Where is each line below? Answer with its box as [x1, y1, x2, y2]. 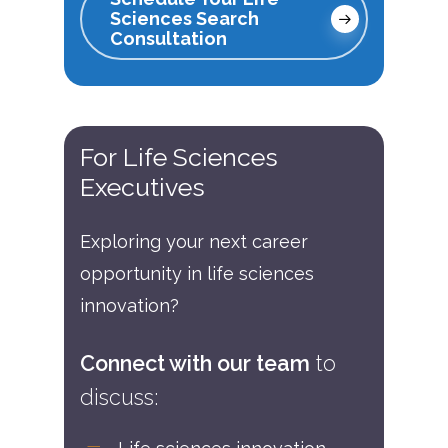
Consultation [110, 27, 227, 49]
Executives [80, 171, 205, 202]
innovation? [80, 294, 179, 316]
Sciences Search [110, 7, 259, 29]
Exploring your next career [80, 230, 308, 252]
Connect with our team [80, 350, 310, 376]
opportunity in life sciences [80, 262, 314, 284]
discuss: [80, 384, 158, 410]
